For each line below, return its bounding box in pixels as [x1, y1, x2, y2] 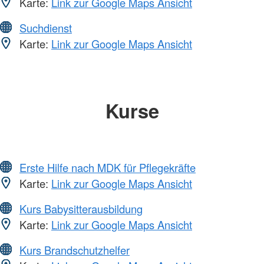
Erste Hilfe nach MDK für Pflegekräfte [19, 160, 196, 176]
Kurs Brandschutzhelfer [19, 242, 130, 258]
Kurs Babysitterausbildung [19, 201, 143, 217]
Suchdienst [19, 19, 72, 35]
